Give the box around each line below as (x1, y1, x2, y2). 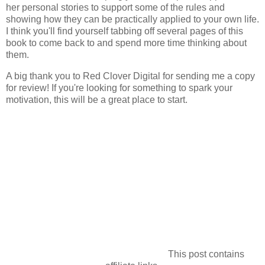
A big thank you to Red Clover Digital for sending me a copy (6, 70, 255, 81)
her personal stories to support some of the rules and (6, 2, 225, 12)
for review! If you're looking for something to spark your (6, 82, 232, 93)
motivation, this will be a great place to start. (6, 94, 190, 105)
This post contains (165, 248, 244, 259)
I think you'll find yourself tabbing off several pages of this (6, 26, 243, 36)
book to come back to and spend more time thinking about (6, 38, 247, 48)
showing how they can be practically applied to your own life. (6, 14, 259, 24)
